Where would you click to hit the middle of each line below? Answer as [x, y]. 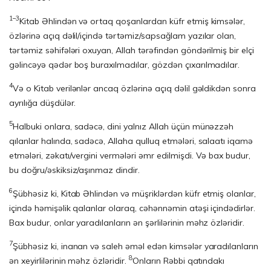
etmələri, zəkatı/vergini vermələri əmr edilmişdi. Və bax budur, [130, 155]
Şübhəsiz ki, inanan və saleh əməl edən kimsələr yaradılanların [135, 246]
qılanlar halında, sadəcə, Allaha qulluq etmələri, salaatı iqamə [131, 141]
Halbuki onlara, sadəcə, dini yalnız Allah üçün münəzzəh [123, 126]
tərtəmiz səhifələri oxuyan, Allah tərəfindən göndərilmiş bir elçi [132, 50]
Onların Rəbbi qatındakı [178, 261]
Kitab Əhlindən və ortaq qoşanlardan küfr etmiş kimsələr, [132, 21]
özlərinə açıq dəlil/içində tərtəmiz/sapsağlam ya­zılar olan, [123, 36]
